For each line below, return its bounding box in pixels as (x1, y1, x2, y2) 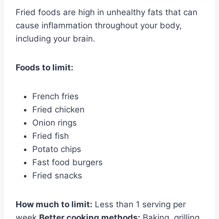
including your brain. (16, 33, 95, 44)
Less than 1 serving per (92, 199, 186, 209)
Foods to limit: (16, 62, 73, 72)
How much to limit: (16, 199, 92, 209)
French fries (32, 91, 79, 101)
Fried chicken (32, 104, 85, 114)
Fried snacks (32, 170, 82, 180)
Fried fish (32, 131, 69, 141)
